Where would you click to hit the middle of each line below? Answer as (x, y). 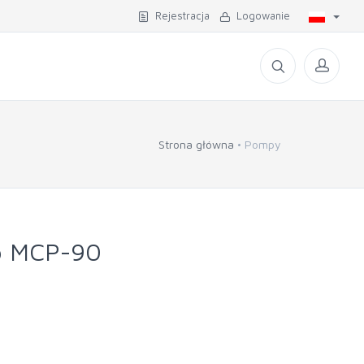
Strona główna (196, 144)
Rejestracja (179, 15)
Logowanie (260, 15)
